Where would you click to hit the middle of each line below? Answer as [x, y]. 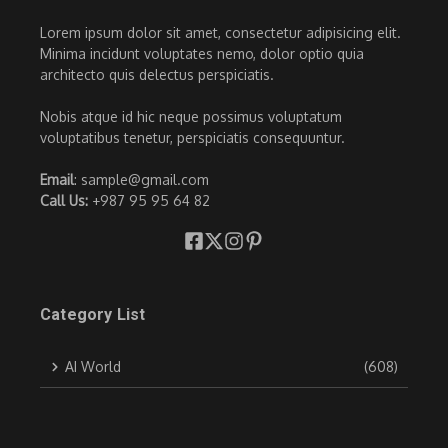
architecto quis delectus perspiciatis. [157, 75]
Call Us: [66, 201]
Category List [93, 315]
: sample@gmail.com [141, 180]
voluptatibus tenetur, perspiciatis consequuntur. [192, 138]
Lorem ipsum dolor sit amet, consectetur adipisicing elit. [220, 33]
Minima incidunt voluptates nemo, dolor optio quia [202, 54]
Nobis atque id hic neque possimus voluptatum [191, 117]
